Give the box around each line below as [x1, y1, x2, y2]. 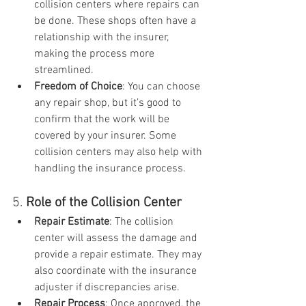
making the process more [34, 47, 157, 61]
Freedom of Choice [34, 80, 122, 94]
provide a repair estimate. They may [34, 248, 204, 262]
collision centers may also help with [34, 145, 205, 159]
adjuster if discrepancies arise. [34, 281, 180, 294]
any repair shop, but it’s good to [34, 96, 184, 110]
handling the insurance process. [34, 162, 186, 176]
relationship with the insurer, [34, 31, 171, 44]
